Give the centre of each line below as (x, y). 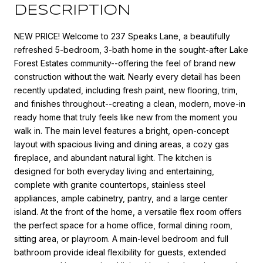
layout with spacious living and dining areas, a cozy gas (122, 144)
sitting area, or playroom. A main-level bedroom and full (121, 238)
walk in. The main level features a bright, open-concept (122, 130)
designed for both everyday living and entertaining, (114, 171)
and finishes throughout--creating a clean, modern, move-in (130, 103)
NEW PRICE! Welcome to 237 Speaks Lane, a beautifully (122, 36)
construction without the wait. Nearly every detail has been (127, 76)
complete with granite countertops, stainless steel (110, 184)
